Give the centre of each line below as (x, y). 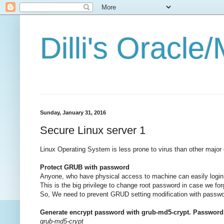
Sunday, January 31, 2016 (73, 112)
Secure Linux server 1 (93, 130)
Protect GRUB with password (85, 167)
